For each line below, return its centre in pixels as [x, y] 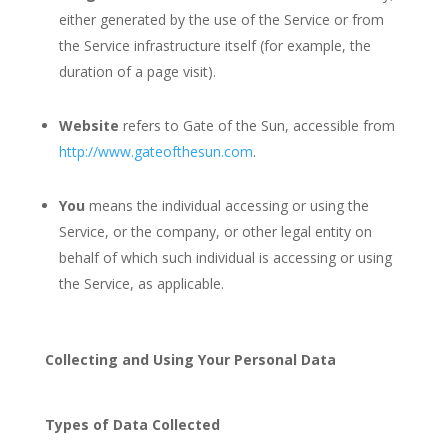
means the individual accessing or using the [226, 205]
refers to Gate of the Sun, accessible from [256, 125]
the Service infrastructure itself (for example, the [214, 45]
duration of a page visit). [137, 71]
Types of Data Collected [132, 424]
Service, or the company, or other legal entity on [215, 231]
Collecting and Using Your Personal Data [190, 359]
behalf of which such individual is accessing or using [225, 257]
